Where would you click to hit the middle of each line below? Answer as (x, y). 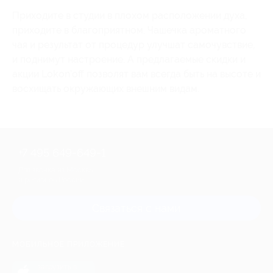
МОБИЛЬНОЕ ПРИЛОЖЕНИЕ (69, 244)
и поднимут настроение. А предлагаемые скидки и (129, 59)
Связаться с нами (136, 208)
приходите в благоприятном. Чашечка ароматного (129, 30)
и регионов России (51, 180)
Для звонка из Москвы (56, 170)
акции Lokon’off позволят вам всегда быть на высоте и (136, 74)
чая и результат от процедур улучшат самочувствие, (133, 44)
